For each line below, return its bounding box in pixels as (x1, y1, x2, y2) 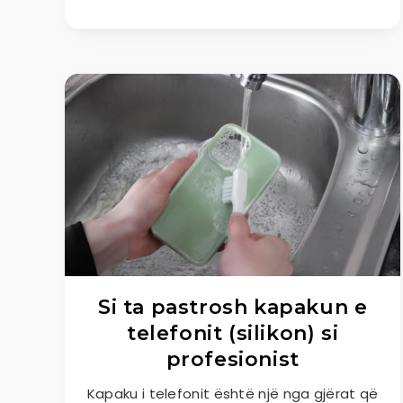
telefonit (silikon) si (127, 321, 339, 345)
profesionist (166, 347, 300, 372)
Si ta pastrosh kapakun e (97, 295, 368, 319)
